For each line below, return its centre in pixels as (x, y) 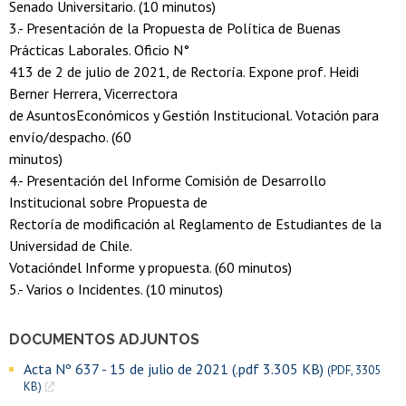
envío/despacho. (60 (70, 137)
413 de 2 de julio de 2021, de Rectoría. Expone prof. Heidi (184, 72)
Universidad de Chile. (71, 246)
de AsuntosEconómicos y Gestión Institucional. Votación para (194, 116)
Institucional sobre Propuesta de (108, 203)
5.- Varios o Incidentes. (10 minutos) (116, 290)
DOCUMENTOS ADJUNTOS (104, 340)
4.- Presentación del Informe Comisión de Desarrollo (168, 181)
